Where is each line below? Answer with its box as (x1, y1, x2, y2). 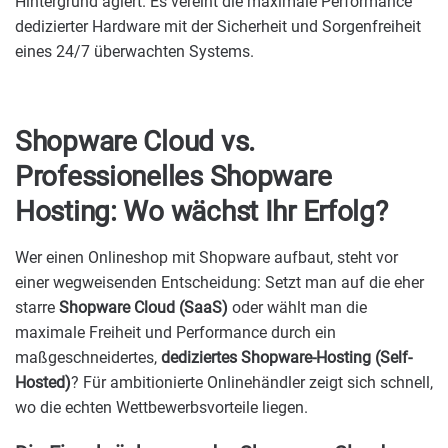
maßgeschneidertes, (15, 347, 161, 367)
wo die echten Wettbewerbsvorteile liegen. (15, 397, 308, 417)
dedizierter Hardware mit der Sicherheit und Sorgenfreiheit (15, 17, 421, 37)
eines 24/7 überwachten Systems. (15, 42, 254, 62)
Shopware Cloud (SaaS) (59, 297, 228, 317)
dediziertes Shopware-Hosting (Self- (161, 347, 412, 367)
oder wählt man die (228, 297, 367, 317)
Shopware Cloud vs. (15, 124, 255, 158)
